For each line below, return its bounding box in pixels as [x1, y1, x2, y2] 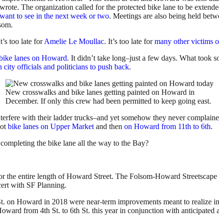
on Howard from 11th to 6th [124, 122, 211, 131]
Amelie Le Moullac [44, 37, 104, 45]
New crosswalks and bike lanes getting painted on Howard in [5, 88, 195, 96]
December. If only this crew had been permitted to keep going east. [5, 96, 211, 105]
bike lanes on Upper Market [8, 122, 94, 131]
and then [94, 122, 124, 131]
